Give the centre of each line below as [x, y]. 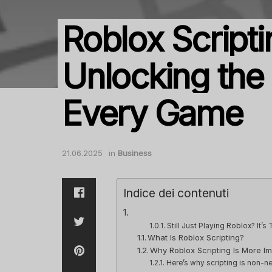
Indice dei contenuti [176, 193]
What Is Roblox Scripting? [196, 238]
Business [135, 153]
